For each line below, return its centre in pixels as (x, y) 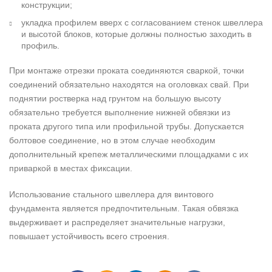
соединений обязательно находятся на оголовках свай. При (129, 85)
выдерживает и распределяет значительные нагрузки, (117, 223)
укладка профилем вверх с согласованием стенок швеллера (142, 23)
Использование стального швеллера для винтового (111, 195)
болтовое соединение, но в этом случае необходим (112, 141)
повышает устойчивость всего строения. (89, 236)
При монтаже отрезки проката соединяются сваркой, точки (127, 71)
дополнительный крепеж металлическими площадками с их (129, 155)
